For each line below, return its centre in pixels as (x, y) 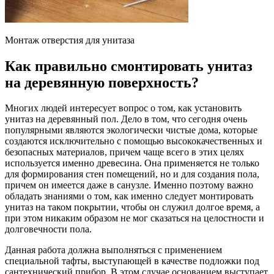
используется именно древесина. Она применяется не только (132, 163)
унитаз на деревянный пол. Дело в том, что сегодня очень (126, 119)
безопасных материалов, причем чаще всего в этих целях (124, 152)
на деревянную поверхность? (102, 82)
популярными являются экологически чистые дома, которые (131, 130)
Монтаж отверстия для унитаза (70, 40)
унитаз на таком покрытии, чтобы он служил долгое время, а (132, 207)
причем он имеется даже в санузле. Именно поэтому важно (129, 185)
